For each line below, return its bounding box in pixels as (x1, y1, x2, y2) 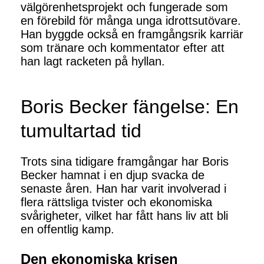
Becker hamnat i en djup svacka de (21, 169, 204, 182)
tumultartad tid (21, 120, 141, 142)
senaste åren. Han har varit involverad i (21, 182, 226, 196)
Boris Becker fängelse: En (21, 96, 239, 118)
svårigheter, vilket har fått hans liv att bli (21, 209, 228, 223)
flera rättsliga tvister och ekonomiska (21, 196, 212, 209)
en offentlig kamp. (21, 223, 114, 236)
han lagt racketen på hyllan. (21, 55, 165, 68)
